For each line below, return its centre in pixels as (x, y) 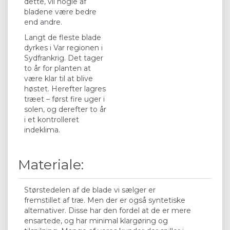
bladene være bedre (60, 12)
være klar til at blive (59, 78)
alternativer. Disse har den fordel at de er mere (108, 210)
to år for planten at (57, 68)
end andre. (43, 22)
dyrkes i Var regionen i (63, 47)
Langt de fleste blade (63, 37)
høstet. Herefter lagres (65, 89)
